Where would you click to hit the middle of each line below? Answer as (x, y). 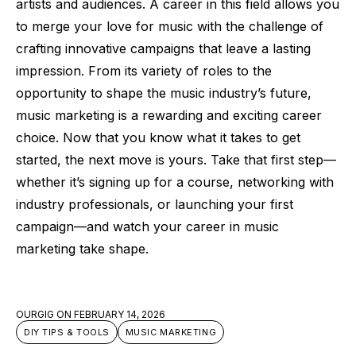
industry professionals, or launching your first (155, 204)
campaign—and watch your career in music (147, 226)
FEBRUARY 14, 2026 (120, 314)
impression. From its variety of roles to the (144, 70)
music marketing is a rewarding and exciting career (169, 115)
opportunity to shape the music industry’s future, (164, 93)
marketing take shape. (82, 248)
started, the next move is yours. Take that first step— (176, 159)
